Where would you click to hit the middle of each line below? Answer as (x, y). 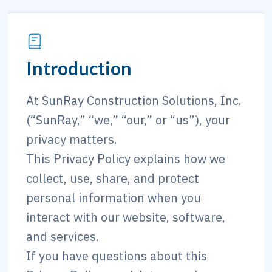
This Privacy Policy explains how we (126, 159)
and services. (63, 236)
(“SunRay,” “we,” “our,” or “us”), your (128, 120)
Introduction (79, 68)
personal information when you (114, 198)
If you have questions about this (117, 256)
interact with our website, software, (126, 217)
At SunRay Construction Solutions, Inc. (134, 100)
